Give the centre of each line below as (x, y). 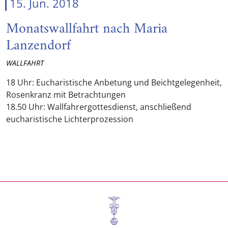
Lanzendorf (38, 46)
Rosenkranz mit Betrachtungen (66, 95)
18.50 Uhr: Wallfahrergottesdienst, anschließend (99, 107)
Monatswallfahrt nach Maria (87, 29)
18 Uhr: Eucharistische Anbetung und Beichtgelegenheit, (114, 82)
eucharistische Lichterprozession (70, 119)
